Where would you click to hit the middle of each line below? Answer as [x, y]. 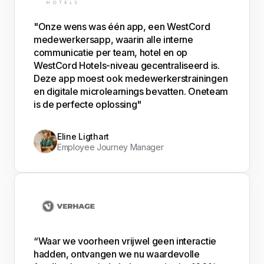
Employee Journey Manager [110, 147]
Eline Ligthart [83, 137]
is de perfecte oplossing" [88, 104]
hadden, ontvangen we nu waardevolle [117, 254]
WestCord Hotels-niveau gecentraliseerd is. [127, 65]
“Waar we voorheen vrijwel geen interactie [125, 241]
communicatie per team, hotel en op [111, 52]
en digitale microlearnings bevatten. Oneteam [131, 91]
